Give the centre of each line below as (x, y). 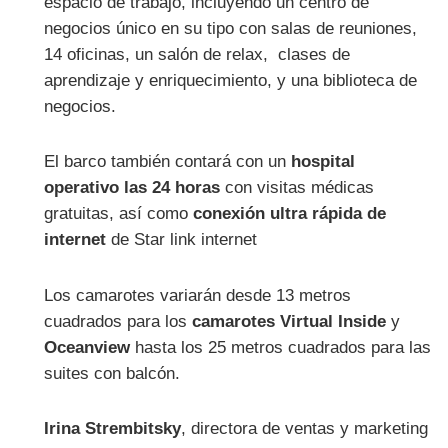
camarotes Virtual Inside (289, 321)
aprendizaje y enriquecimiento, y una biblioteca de (231, 80)
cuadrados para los (118, 321)
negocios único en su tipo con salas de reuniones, (231, 28)
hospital (323, 162)
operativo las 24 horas (132, 188)
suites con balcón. (112, 373)
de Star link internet (182, 240)
